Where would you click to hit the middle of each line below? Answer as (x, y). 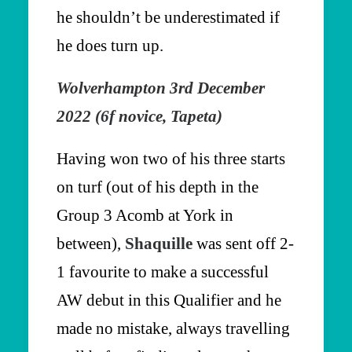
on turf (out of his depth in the (158, 187)
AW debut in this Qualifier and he (169, 300)
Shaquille (159, 244)
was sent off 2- (243, 244)
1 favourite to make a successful (163, 272)
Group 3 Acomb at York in (145, 215)
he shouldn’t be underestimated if (168, 17)
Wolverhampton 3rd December (161, 88)
